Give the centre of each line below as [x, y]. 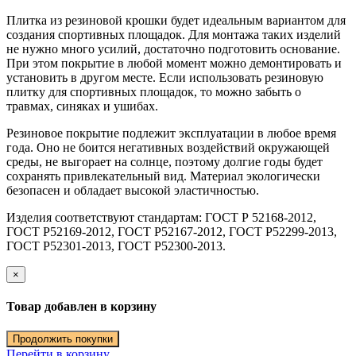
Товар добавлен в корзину [81, 307]
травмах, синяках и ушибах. [82, 106]
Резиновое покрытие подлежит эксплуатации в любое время [171, 133]
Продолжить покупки [63, 339]
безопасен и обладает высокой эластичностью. [133, 190]
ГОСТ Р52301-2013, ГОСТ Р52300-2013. [116, 246]
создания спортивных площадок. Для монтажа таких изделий [174, 34]
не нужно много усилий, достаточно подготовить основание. [173, 48]
